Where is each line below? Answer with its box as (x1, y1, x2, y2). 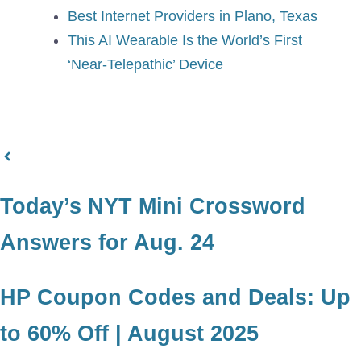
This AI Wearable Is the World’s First (68, 32, 302, 49)
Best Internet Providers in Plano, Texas (68, 8, 317, 25)
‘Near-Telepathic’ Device (68, 56, 223, 73)
